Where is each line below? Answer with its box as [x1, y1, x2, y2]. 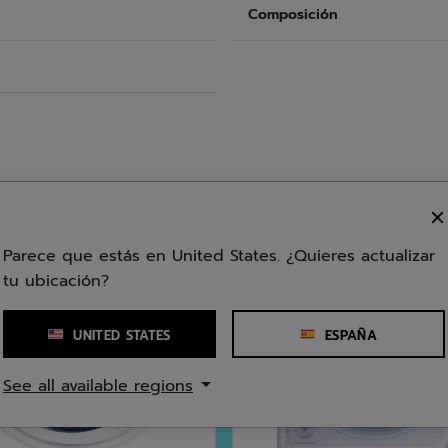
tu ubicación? [3, 269, 109, 293]
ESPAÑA [325, 325, 377, 345]
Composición [248, 3, 338, 25]
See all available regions [3, 374, 193, 398]
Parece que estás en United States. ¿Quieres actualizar [3, 244, 435, 268]
